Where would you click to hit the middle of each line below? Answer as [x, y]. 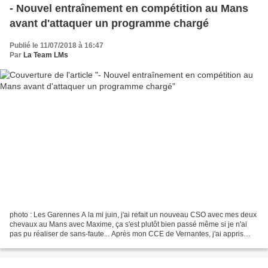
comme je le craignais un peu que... [67, 244]
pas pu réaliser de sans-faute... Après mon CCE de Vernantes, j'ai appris [127, 234]
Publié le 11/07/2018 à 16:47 [57, 45]
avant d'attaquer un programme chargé [109, 23]
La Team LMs [46, 55]
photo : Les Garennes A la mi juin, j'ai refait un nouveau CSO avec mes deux [133, 215]
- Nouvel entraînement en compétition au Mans [129, 8]
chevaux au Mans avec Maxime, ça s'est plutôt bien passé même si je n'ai [128, 225]
